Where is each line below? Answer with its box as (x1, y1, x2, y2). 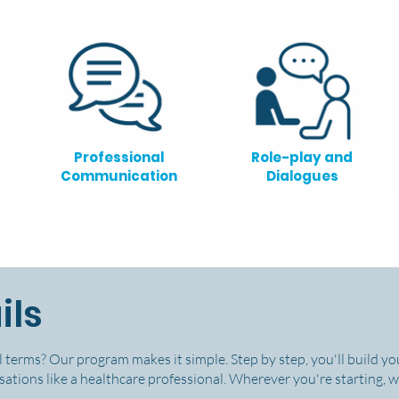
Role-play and (251, 148, 353, 167)
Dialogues (265, 167, 338, 185)
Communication (60, 167, 177, 185)
